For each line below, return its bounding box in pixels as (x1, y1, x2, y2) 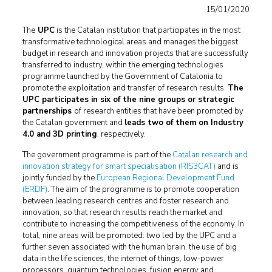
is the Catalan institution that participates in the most (54, 25, 240, 36)
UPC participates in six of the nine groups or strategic (22, 94, 234, 105)
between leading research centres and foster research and (22, 195, 229, 206)
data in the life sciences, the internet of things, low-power (22, 253, 224, 264)
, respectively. (97, 129, 146, 140)
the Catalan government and (22, 117, 124, 128)
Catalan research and (172, 149, 248, 160)
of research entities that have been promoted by (73, 106, 243, 117)
